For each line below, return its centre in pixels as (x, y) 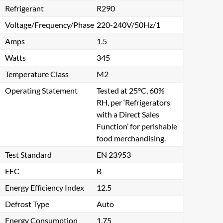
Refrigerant (24, 8)
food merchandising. (131, 138)
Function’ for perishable (137, 126)
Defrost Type (27, 204)
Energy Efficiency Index (45, 187)
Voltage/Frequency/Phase (50, 25)
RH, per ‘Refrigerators (133, 102)
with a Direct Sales (128, 114)
